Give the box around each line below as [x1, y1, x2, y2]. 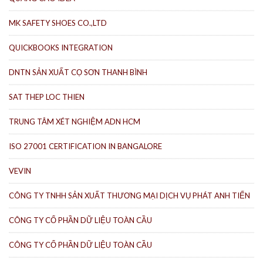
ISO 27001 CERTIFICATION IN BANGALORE [9, 141, 162, 151]
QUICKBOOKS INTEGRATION [9, 42, 113, 52]
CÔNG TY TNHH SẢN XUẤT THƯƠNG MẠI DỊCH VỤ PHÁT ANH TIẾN [9, 190, 250, 200]
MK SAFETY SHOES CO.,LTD [9, 18, 107, 28]
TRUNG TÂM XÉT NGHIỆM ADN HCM [9, 116, 140, 126]
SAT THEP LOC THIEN [9, 92, 85, 102]
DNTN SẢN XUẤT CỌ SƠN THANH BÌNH [9, 67, 147, 77]
